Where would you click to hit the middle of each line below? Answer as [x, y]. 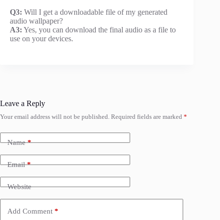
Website [19, 186]
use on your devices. [41, 39]
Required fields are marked [147, 117]
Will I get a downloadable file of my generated [95, 12]
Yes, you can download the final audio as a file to [99, 30]
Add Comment [30, 211]
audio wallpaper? [36, 21]
